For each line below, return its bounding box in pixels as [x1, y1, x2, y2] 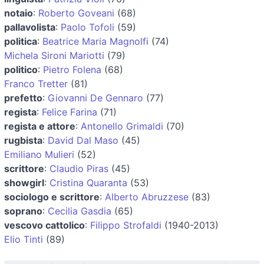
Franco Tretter [4, 77, 68, 90]
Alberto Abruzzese [105, 190, 189, 203]
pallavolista [4, 21, 55, 33]
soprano [4, 204, 42, 217]
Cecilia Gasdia [48, 204, 111, 217]
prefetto [4, 91, 42, 104]
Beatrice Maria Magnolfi [42, 35, 148, 47]
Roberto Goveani [38, 6, 114, 19]
